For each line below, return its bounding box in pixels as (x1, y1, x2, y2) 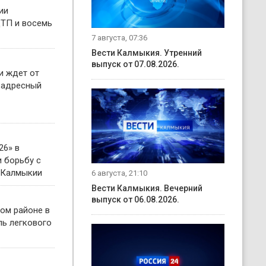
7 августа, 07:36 (91, 33, 147, 42)
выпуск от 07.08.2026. (91, 59, 179, 69)
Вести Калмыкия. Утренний (91, 48, 202, 58)
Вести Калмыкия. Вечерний (91, 183, 202, 193)
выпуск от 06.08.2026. (91, 194, 179, 204)
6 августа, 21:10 (91, 168, 147, 178)
